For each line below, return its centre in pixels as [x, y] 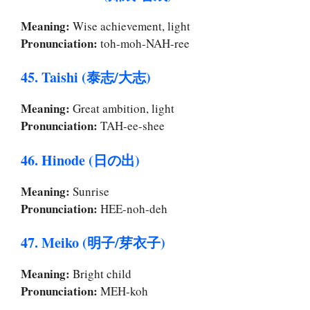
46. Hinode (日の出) [80, 160]
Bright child [101, 274]
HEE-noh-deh [133, 208]
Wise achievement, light [130, 26]
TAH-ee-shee [131, 126]
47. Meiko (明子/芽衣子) [93, 243]
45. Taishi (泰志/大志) [86, 77]
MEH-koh [123, 291]
